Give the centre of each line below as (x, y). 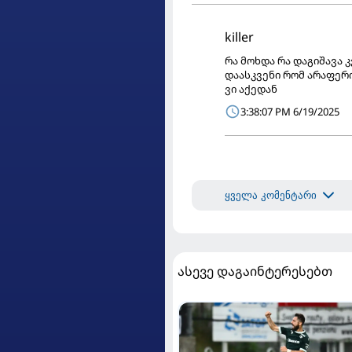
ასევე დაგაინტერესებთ (255, 271)
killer (239, 37)
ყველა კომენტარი (271, 195)
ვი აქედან (251, 89)
